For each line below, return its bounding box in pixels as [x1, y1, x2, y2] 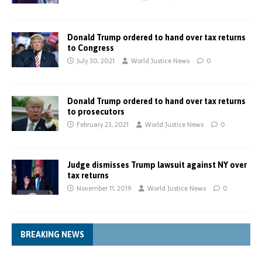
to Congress [67, 43, 114, 53]
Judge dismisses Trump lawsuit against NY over [67, 160, 247, 170]
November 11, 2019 [77, 183, 131, 194]
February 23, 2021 [77, 119, 129, 130]
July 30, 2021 [77, 56, 115, 66]
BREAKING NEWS [20, 230, 84, 239]
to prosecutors [67, 107, 125, 116]
